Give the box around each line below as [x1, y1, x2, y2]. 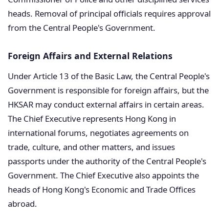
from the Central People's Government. [8, 22, 155, 33]
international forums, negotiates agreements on [8, 127, 189, 138]
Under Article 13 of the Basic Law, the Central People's [8, 70, 210, 82]
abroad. [8, 198, 37, 209]
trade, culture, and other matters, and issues [8, 141, 175, 153]
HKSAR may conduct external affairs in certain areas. [8, 99, 204, 110]
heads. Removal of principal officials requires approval [8, 8, 211, 19]
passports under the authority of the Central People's [8, 155, 206, 167]
